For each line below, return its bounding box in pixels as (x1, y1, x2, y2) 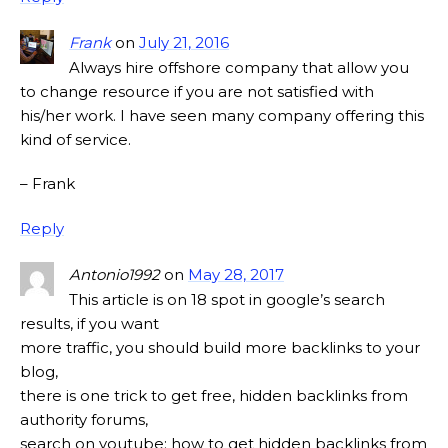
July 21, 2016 (139, 33, 229, 53)
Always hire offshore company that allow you (69, 58, 409, 78)
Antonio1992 (69, 265, 160, 285)
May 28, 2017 (188, 265, 284, 285)
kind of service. (20, 130, 131, 150)
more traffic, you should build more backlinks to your (20, 338, 420, 358)
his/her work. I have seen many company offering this (20, 106, 424, 126)
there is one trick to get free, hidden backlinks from (20, 386, 408, 406)
